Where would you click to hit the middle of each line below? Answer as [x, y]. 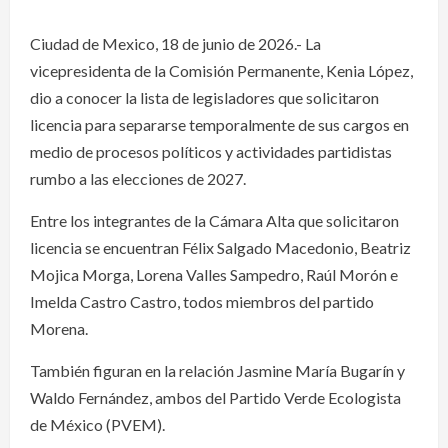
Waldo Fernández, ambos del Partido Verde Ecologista [215, 397]
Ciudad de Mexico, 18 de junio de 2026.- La [175, 43]
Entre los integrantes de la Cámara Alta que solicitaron [214, 220]
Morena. [59, 328]
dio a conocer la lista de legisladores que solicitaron [204, 97]
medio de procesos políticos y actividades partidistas [211, 151]
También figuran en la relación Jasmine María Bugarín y [217, 370]
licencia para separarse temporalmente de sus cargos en [219, 124]
